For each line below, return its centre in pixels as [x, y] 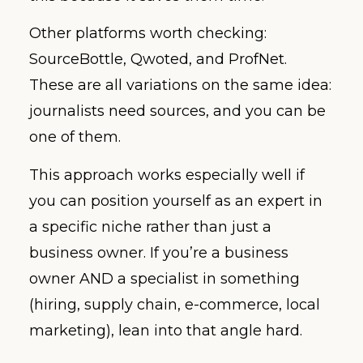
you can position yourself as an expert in [176, 201]
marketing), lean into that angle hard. [166, 330]
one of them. [75, 137]
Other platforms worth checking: [148, 34]
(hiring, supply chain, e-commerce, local [175, 304]
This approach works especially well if [167, 175]
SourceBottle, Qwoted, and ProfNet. [158, 60]
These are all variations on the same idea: [180, 85]
